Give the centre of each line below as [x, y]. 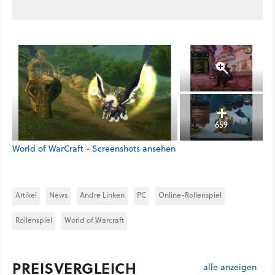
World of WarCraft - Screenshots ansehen [94, 148]
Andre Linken [102, 195]
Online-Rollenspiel [190, 195]
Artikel [26, 195]
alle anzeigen [230, 267]
